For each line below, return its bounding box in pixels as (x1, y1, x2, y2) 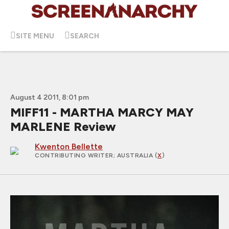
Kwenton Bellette (35, 142, 103, 151)
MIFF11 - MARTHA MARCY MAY (10, 105, 194, 120)
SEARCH (70, 31, 99, 40)
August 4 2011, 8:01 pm (10, 93, 89, 102)
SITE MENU (16, 31, 54, 40)
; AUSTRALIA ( (113, 152, 157, 159)
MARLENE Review (10, 119, 116, 134)
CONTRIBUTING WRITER (35, 152, 113, 159)
